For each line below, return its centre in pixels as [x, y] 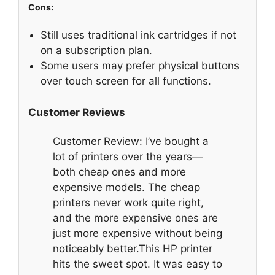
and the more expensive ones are [135, 218]
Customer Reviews [77, 112]
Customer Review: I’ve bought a [131, 141]
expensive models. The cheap [126, 188]
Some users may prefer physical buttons [140, 66]
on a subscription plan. [96, 51]
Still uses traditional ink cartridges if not [138, 35]
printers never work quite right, [128, 203]
